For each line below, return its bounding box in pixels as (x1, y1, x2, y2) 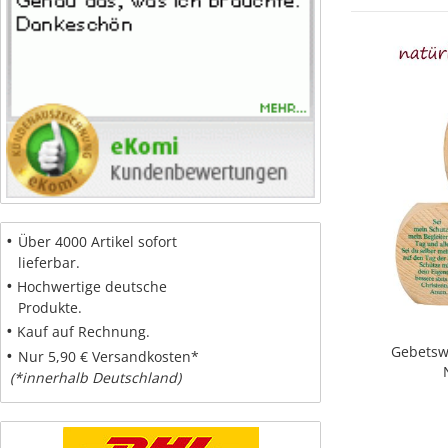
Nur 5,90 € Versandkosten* (18, 347, 199, 366)
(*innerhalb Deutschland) (10, 368, 185, 387)
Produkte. (6, 298, 82, 317)
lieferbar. (6, 253, 80, 272)
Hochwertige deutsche (13, 277, 167, 296)
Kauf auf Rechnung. (13, 322, 150, 341)
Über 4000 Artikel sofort (18, 232, 177, 251)
